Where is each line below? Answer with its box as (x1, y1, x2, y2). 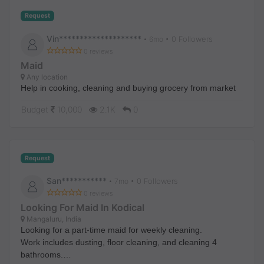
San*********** (47, 176, 107, 186)
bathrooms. (21, 250, 63, 260)
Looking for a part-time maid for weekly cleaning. (21, 225, 202, 235)
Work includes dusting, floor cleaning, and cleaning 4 (21, 237, 217, 247)
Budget (21, 104, 51, 114)
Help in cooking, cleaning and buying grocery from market (21, 82, 236, 93)
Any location (25, 72, 68, 81)
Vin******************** (47, 33, 141, 44)
